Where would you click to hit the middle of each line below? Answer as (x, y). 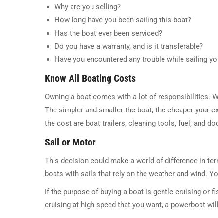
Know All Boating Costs (91, 79)
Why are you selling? (88, 7)
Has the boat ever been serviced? (108, 33)
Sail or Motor (70, 142)
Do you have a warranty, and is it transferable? (129, 46)
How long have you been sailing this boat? (123, 20)
